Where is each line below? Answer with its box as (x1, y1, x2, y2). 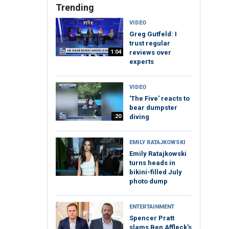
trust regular (129, 39, 170, 48)
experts (129, 58, 154, 66)
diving (129, 113, 149, 121)
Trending (56, 2, 94, 13)
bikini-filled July (129, 168, 182, 176)
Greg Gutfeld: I (129, 30, 177, 38)
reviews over (129, 49, 171, 57)
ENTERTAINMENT (129, 203, 174, 211)
